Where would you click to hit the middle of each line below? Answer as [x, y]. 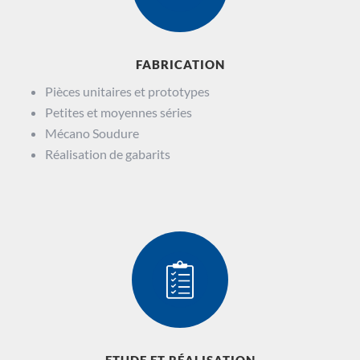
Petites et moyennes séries [119, 112]
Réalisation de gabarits [108, 153]
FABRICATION [180, 64]
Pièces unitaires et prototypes [127, 91]
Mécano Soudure [92, 133]
